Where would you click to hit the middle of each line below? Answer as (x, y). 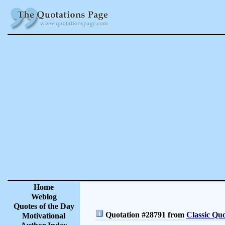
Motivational (44, 216)
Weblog (44, 197)
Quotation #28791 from (145, 215)
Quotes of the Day (44, 206)
